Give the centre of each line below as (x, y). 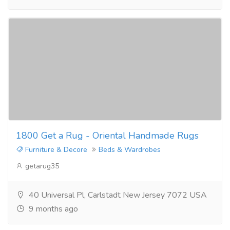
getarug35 (41, 166)
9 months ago (52, 209)
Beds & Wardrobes (130, 149)
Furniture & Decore (55, 149)
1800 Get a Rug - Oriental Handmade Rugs (107, 135)
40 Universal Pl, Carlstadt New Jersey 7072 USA (117, 195)
